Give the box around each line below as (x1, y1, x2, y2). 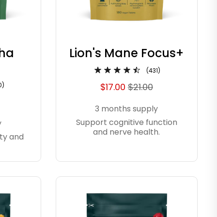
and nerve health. (93, 126, 160, 138)
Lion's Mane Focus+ (69, 45, 184, 62)
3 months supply (95, 103, 158, 115)
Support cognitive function (76, 117, 177, 128)
